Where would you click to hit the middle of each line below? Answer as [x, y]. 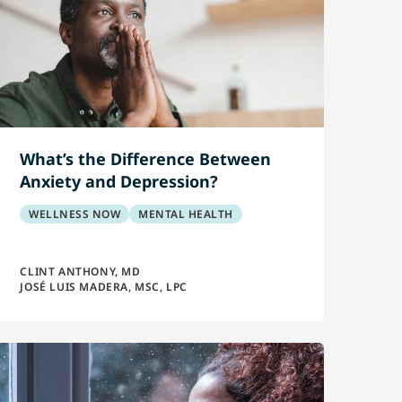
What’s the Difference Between [146, 159]
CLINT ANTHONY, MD [80, 271]
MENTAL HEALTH [186, 214]
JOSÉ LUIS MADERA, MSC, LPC [104, 287]
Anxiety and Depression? [119, 181]
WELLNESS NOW [75, 214]
